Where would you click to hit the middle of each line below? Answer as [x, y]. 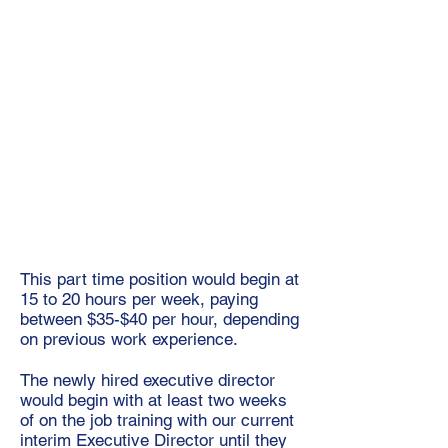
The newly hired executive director [147, 380]
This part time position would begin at [159, 279]
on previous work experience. [129, 339]
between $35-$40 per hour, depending [159, 319]
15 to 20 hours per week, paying [139, 299]
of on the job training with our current [157, 420]
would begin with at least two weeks [153, 400]
